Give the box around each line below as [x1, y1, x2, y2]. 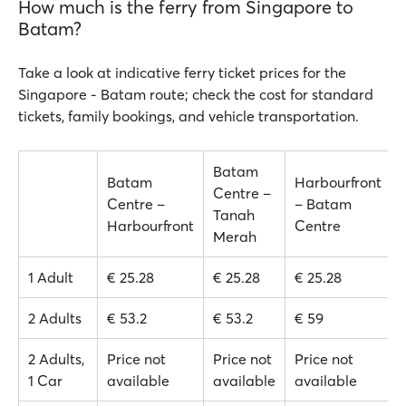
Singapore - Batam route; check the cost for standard [18, 85, 373, 103]
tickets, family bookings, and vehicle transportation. [18, 107, 359, 125]
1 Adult [28, 268, 73, 286]
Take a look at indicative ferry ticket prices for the [18, 63, 346, 82]
